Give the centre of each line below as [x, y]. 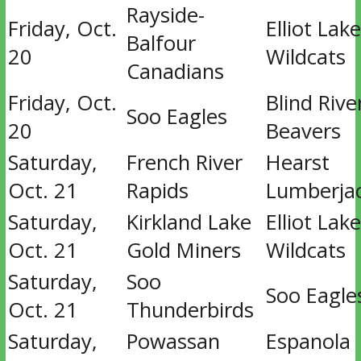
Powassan [173, 341]
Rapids [157, 191]
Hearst [297, 162]
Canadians [175, 71]
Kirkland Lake [189, 222]
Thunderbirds [190, 310]
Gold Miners [183, 250]
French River [184, 162]
